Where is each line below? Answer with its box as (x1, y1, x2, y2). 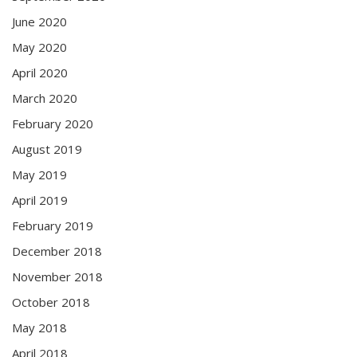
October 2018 (12, 293, 90, 310)
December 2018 (12, 242, 102, 259)
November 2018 (12, 268, 103, 284)
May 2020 (12, 38, 67, 55)
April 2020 (12, 64, 68, 80)
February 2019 (12, 217, 93, 233)
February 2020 (12, 115, 93, 131)
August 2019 (12, 140, 82, 157)
